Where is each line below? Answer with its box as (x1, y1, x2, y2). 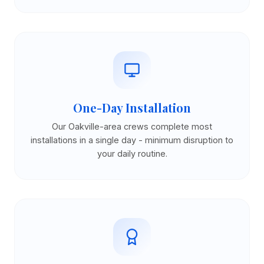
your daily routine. (97, 148, 167, 159)
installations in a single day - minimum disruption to (31, 135, 233, 145)
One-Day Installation (73, 100, 191, 115)
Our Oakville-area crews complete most (52, 121, 212, 131)
